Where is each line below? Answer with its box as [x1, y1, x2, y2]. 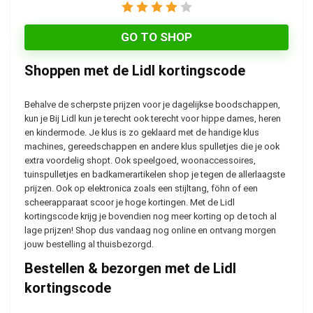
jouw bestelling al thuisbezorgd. [24, 239, 154, 249]
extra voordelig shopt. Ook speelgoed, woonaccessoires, [24, 155, 256, 166]
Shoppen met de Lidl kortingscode [24, 62, 245, 79]
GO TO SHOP [121, 30, 192, 44]
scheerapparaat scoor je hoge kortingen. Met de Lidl [24, 197, 235, 208]
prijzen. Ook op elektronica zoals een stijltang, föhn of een [24, 183, 258, 194]
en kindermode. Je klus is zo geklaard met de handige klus [24, 127, 259, 138]
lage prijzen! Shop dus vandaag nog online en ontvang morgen [24, 225, 276, 235]
